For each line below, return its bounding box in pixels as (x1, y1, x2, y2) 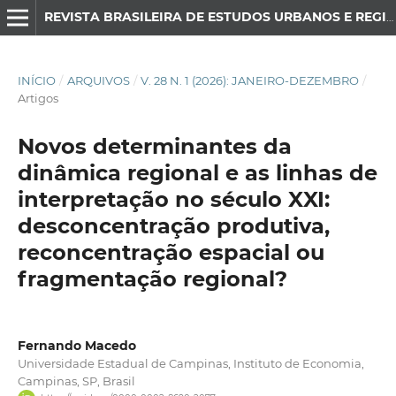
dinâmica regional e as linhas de (17, 159, 377, 186)
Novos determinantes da (17, 133, 292, 159)
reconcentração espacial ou (17, 239, 324, 265)
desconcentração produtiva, (17, 212, 330, 239)
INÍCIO (17, 72, 56, 88)
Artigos (17, 90, 58, 105)
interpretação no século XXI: (17, 186, 330, 212)
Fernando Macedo (17, 337, 136, 354)
